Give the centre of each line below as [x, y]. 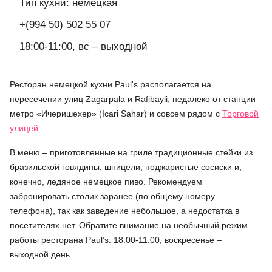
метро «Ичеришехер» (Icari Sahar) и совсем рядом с [116, 114]
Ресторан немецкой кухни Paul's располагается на [110, 85]
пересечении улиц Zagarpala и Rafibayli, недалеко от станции [133, 99]
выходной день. [41, 255]
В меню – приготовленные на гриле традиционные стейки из [131, 153]
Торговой [240, 114]
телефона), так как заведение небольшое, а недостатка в [124, 211]
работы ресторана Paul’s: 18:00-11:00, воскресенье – [116, 240]
